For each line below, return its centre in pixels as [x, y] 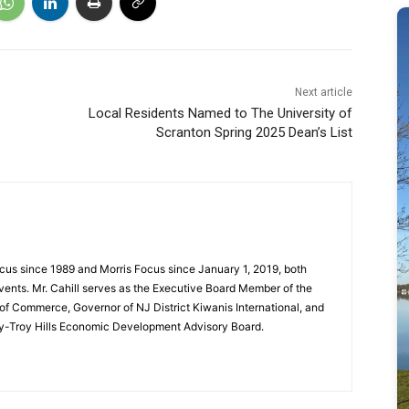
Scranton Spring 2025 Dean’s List [254, 133]
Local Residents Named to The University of [220, 114]
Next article [323, 93]
